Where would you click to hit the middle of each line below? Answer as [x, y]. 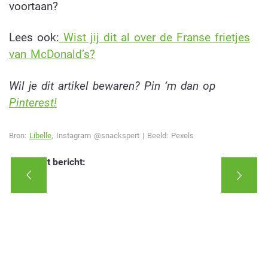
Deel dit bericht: [52, 162]
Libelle [40, 135]
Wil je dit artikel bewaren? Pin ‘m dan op [112, 86]
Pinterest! [33, 103]
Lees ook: [34, 38]
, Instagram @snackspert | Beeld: [110, 135]
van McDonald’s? [52, 54]
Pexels [181, 135]
